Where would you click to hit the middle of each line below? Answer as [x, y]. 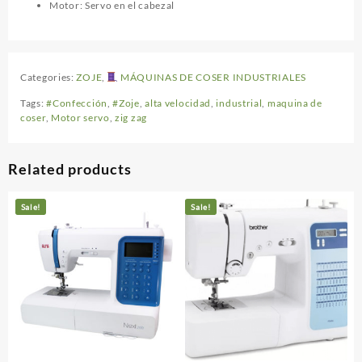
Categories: [48, 78]
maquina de [295, 103]
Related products [70, 169]
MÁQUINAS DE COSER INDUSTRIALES [212, 78]
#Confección [77, 103]
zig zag [131, 118]
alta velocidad [178, 103]
